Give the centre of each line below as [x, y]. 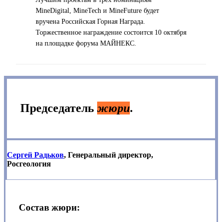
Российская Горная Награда [102, 22]
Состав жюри [48, 208]
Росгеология [29, 164]
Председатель [58, 108]
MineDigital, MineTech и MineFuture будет [97, 11]
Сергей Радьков [35, 155]
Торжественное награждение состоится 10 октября [111, 33]
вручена [49, 22]
